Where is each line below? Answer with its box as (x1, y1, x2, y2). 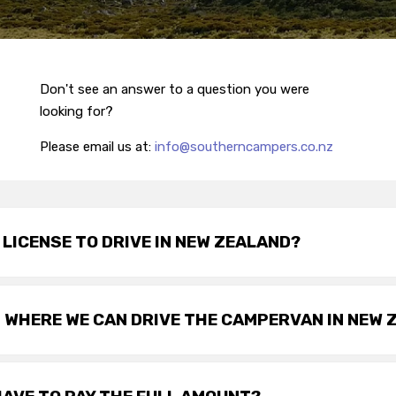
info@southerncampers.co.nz (155, 139, 334, 156)
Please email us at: (40, 139, 156, 156)
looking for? (40, 103, 118, 120)
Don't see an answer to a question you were (40, 81, 310, 98)
